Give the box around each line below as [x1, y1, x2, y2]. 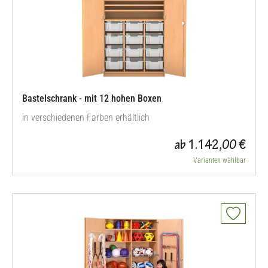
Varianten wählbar [193, 156, 246, 165]
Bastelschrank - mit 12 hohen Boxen [22, 93, 162, 104]
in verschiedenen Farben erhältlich [22, 112, 150, 123]
